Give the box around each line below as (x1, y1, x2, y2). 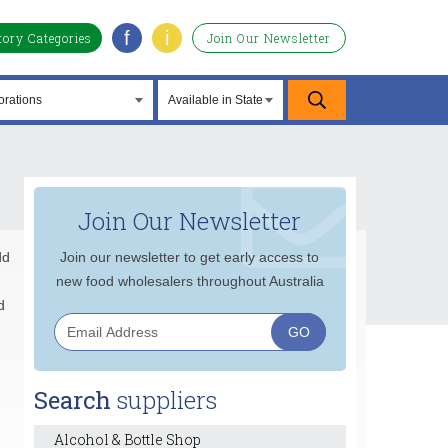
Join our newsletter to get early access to (60, 249, 320, 265)
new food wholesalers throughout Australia (55, 273, 324, 289)
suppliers (110, 384, 217, 416)
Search (33, 384, 111, 416)
